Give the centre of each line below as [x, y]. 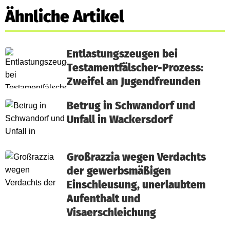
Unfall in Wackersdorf [120, 120]
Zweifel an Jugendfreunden [134, 82]
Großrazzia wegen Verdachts [136, 157]
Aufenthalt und [104, 199]
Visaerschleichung [111, 213]
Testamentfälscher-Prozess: [135, 68]
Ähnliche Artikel [65, 16]
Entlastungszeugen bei [122, 54]
